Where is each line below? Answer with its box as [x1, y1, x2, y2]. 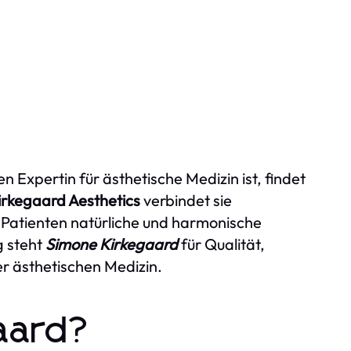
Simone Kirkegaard [45, 234, 178, 254]
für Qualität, [178, 234, 265, 254]
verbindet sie [140, 190, 232, 210]
